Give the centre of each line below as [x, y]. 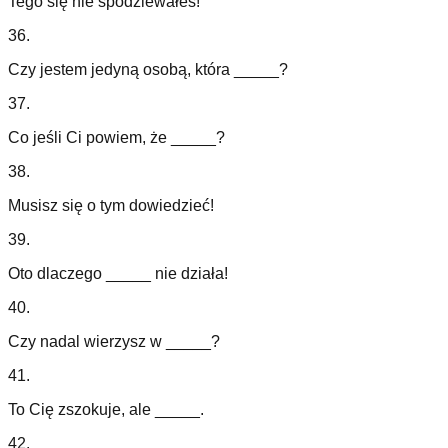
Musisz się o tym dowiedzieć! [111, 206]
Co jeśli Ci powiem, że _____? [116, 138]
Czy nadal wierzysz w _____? [114, 342]
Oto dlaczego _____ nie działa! [118, 274]
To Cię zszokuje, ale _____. [106, 410]
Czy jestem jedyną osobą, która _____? [148, 70]
